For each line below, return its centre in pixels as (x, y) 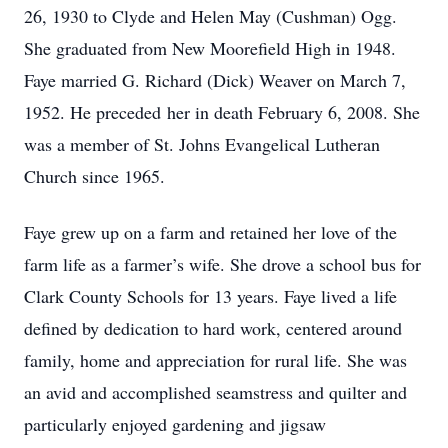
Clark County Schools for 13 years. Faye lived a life (210, 296)
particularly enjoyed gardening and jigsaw (175, 424)
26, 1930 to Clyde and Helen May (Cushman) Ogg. (210, 16)
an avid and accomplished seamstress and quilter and (215, 392)
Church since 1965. (94, 176)
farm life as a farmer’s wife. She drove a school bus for (222, 264)
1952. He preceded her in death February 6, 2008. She (222, 112)
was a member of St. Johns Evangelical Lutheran (202, 144)
